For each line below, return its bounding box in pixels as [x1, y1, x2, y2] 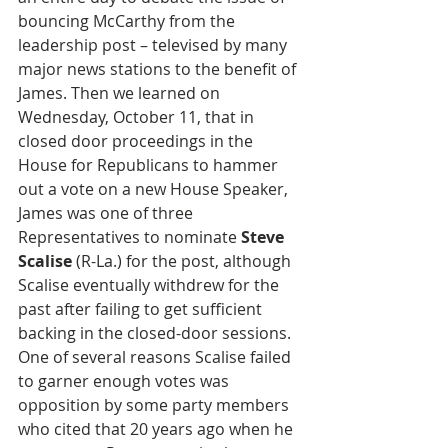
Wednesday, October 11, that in [18, 106, 258, 129]
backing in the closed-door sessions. [18, 322, 295, 345]
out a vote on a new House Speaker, [18, 178, 292, 201]
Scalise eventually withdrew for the [18, 274, 283, 297]
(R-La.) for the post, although [72, 250, 295, 273]
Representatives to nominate [18, 226, 241, 249]
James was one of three [18, 202, 197, 225]
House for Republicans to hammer [18, 154, 282, 177]
